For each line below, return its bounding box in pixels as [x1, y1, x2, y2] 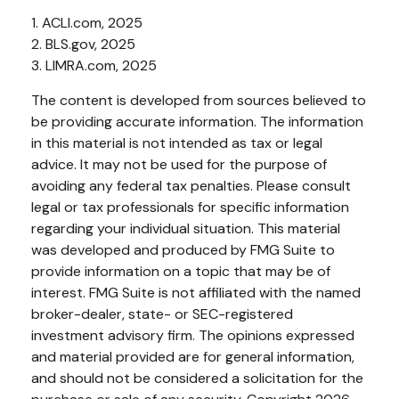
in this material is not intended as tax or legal [31, 133, 322, 152]
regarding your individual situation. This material [31, 218, 340, 238]
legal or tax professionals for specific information [31, 197, 349, 216]
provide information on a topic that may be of [31, 261, 330, 281]
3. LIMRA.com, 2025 [31, 55, 157, 75]
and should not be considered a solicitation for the [31, 368, 363, 387]
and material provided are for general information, [31, 346, 354, 366]
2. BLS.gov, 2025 [31, 34, 135, 53]
